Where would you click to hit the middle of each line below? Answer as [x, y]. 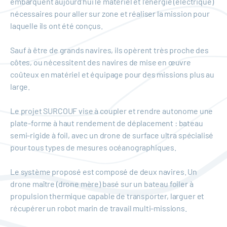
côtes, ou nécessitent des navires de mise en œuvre [101, 62]
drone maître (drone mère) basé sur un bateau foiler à [102, 184]
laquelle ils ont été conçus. [56, 26]
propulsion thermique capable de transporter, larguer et [107, 196]
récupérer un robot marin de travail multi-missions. [99, 208]
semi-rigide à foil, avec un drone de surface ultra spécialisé [112, 135]
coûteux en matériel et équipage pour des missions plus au [112, 74]
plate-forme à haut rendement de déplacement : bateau [107, 123]
